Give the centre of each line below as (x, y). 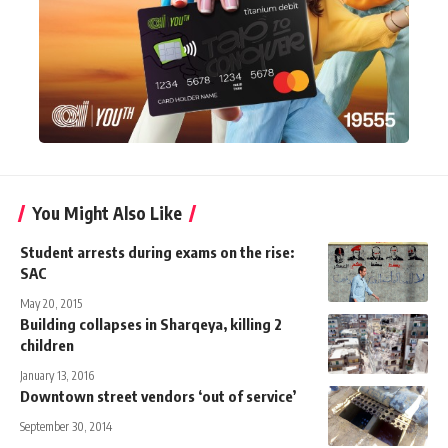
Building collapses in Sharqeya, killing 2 (151, 323)
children (47, 344)
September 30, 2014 (66, 426)
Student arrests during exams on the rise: (157, 251)
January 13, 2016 (57, 375)
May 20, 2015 (51, 303)
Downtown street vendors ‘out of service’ (158, 395)
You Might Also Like (107, 212)
